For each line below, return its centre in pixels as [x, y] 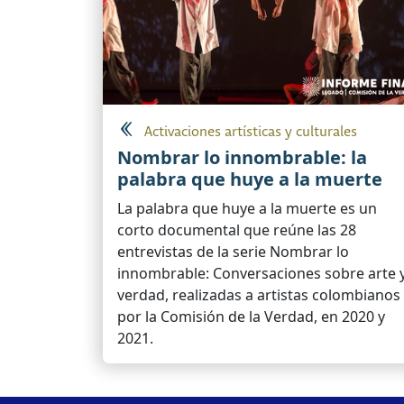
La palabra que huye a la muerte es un [247, 208]
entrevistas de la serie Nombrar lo [233, 251]
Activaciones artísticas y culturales [251, 132]
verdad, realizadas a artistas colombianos [259, 294]
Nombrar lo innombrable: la [242, 157]
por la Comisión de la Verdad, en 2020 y [251, 316]
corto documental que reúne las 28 [237, 230]
